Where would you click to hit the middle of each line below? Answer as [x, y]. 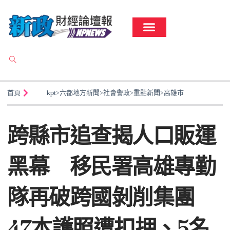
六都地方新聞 [80, 92]
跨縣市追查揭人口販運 [111, 135]
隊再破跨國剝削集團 [111, 197]
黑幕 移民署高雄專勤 [111, 166]
